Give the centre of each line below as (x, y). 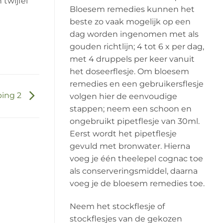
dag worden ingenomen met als (134, 34)
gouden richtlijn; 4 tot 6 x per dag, (137, 46)
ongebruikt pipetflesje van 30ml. (134, 121)
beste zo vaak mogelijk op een (130, 21)
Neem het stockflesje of (117, 206)
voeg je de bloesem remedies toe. (137, 183)
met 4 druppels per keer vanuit (132, 59)
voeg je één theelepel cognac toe (136, 158)
